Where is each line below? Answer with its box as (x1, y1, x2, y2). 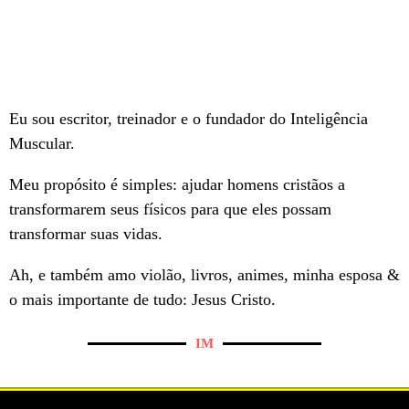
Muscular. (9, 134, 75, 153)
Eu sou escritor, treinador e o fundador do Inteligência (9, 110, 368, 129)
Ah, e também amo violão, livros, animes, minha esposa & (9, 266, 400, 285)
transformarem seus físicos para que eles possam (9, 200, 331, 219)
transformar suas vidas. (9, 225, 163, 244)
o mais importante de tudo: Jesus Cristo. (9, 290, 276, 309)
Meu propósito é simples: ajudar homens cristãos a (9, 175, 345, 194)
